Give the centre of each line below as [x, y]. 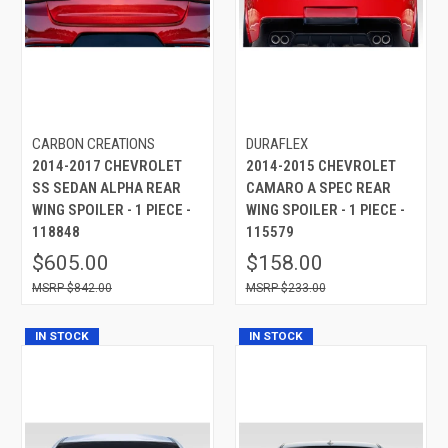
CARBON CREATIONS [93, 143]
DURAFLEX [276, 143]
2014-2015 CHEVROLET [320, 165]
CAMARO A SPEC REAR [318, 187]
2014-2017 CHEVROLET [107, 165]
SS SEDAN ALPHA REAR [106, 187]
